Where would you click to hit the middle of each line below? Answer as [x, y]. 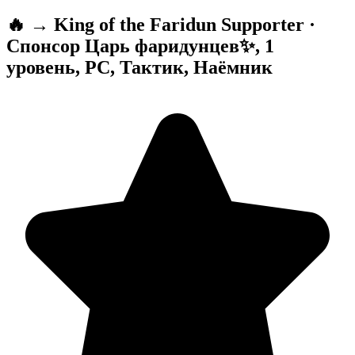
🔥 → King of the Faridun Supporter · [161, 24]
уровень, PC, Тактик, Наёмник [139, 67]
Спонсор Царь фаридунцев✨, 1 [140, 46]
